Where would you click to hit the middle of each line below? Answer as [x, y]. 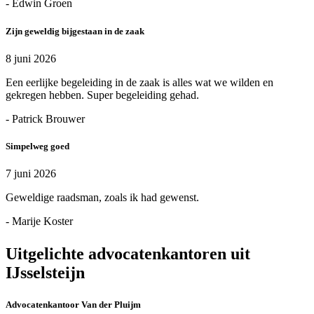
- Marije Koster [39, 221]
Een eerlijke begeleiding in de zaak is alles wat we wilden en [139, 82]
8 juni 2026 [31, 58]
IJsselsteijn [45, 273]
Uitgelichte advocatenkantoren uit [128, 254]
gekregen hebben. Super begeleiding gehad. [102, 95]
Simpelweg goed [37, 146]
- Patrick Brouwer [45, 118]
